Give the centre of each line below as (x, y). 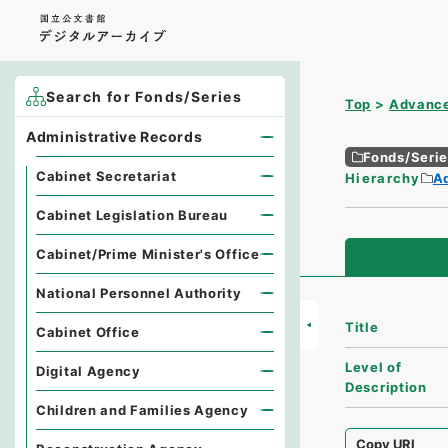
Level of (373, 367)
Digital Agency (88, 371)
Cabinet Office (88, 332)
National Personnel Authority (139, 293)
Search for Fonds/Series (144, 96)
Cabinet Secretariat (106, 176)
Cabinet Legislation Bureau (132, 215)
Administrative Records (114, 136)
